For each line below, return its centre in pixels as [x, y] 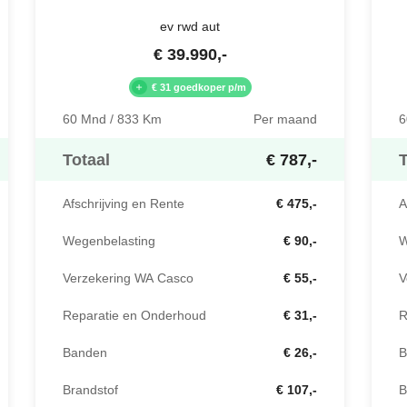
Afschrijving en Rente [124, 204]
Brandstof [90, 390]
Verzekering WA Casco [128, 278]
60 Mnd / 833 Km [112, 119]
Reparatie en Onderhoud [134, 316]
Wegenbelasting [109, 241]
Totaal [86, 160]
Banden [85, 353]
